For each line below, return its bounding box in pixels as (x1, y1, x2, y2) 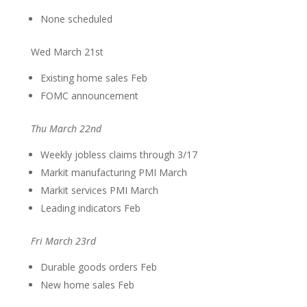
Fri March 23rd (30, 234, 96, 247)
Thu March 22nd (30, 121, 101, 135)
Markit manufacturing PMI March (40, 165, 187, 179)
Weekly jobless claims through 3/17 (40, 147, 197, 161)
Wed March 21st (30, 45, 103, 58)
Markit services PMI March (40, 183, 158, 197)
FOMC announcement (40, 88, 138, 102)
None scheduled (40, 12, 112, 25)
